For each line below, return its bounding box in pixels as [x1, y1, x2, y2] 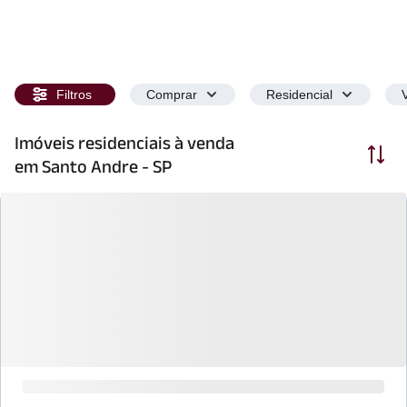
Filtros [56, 87, 92, 102]
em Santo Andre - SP [15, 156, 172, 176]
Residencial [266, 87, 333, 102]
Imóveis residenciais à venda [15, 133, 234, 153]
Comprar [146, 87, 197, 102]
